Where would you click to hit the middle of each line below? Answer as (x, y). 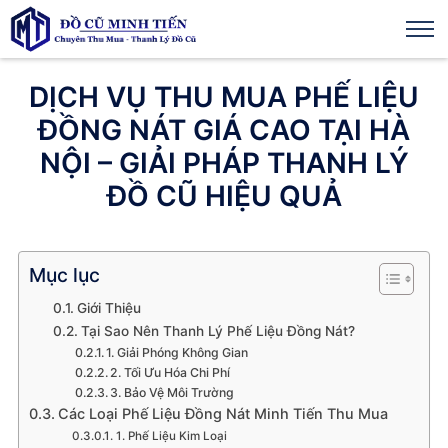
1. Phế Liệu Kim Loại (171, 436)
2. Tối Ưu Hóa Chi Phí (170, 372)
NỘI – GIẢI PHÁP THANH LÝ (224, 163)
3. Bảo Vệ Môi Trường (172, 392)
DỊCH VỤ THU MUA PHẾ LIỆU (224, 97)
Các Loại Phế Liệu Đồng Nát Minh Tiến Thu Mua (222, 413)
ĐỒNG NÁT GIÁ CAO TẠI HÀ (224, 130)
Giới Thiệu (108, 308)
